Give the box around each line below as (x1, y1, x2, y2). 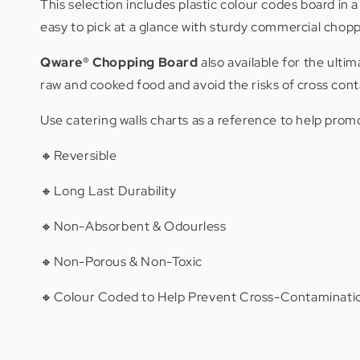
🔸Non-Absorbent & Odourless (40, 218, 227, 235)
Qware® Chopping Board (40, 54, 198, 71)
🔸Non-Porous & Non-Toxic (40, 253, 202, 270)
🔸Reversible (40, 147, 117, 164)
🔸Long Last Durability (40, 182, 177, 199)
